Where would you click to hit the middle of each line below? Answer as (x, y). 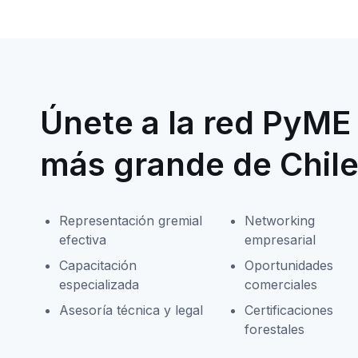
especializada (99, 285)
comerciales (280, 285)
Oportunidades (288, 266)
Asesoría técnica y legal (131, 310)
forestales (274, 330)
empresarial (280, 240)
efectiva (82, 240)
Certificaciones (288, 310)
